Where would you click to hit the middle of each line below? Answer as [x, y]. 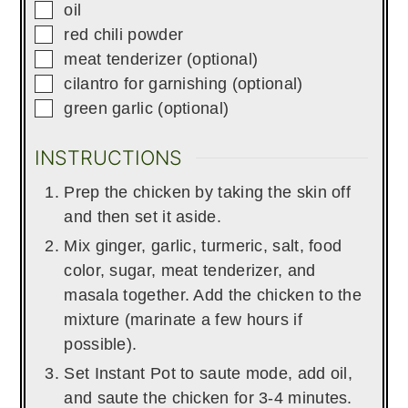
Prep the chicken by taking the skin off [208, 192]
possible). [103, 344]
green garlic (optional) [147, 109]
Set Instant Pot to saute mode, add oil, [209, 373]
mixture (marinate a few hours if [183, 320]
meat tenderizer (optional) [161, 60]
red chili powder [124, 35]
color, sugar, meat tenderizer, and [190, 270]
